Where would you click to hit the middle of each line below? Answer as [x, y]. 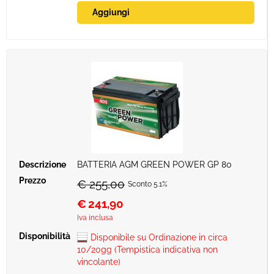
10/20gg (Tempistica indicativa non [147, 250]
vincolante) [99, 262]
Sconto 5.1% [148, 184]
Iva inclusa [95, 218]
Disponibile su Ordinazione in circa [159, 237]
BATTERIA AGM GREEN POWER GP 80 [154, 165]
